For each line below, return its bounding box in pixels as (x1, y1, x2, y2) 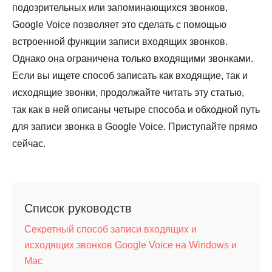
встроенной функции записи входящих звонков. (12, 36, 228, 47)
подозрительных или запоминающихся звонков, (12, 2, 228, 13)
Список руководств (24, 202, 132, 215)
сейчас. (12, 138, 46, 149)
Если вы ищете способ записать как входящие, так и (12, 70, 248, 81)
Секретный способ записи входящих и (24, 224, 197, 234)
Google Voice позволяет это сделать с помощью (12, 19, 226, 30)
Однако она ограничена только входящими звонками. (12, 53, 253, 64)
